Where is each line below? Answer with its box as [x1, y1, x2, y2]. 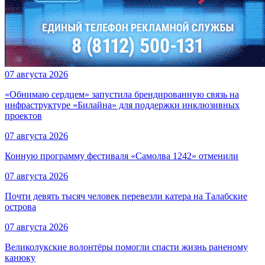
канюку [5, 253, 35, 263]
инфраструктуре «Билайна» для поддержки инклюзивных [5, 100, 240, 111]
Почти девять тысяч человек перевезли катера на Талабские [5, 191, 247, 202]
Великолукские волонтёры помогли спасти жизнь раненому [5, 242, 248, 253]
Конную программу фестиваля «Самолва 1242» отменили [5, 151, 238, 161]
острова [5, 202, 36, 212]
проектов [5, 111, 42, 121]
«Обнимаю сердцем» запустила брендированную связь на [5, 89, 239, 100]
